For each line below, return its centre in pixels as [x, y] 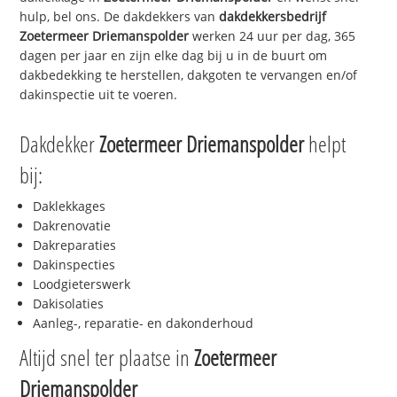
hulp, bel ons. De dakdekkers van [120, 17]
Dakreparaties [75, 245]
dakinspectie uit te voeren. [99, 95]
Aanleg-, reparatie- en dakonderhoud [144, 323]
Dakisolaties [69, 303]
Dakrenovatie [72, 225]
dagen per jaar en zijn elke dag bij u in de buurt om [174, 56]
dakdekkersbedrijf [273, 17]
